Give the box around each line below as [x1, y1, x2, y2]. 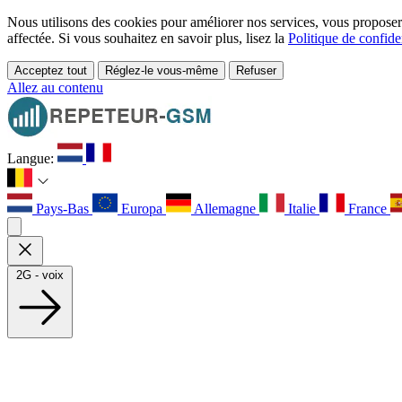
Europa [118, 201, 166, 216]
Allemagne [191, 201, 259, 216]
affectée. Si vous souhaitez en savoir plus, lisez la [7, 31, 288, 46]
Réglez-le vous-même [105, 64, 218, 77]
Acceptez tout [14, 64, 87, 77]
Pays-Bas [32, 201, 92, 216]
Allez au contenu [7, 80, 103, 95]
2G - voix [16, 268, 64, 282]
